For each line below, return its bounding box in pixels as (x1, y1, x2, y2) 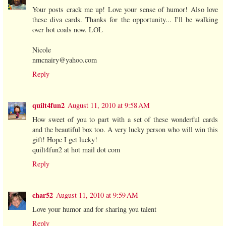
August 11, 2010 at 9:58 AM (68, 100, 150, 110)
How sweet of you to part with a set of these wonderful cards (32, 114, 218, 124)
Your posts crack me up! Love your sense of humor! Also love (32, 4, 218, 14)
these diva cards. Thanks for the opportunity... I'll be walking (32, 14, 218, 24)
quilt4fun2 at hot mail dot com (32, 144, 120, 154)
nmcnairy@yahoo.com (32, 54, 97, 65)
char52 (32, 189, 53, 200)
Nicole (32, 44, 51, 54)
